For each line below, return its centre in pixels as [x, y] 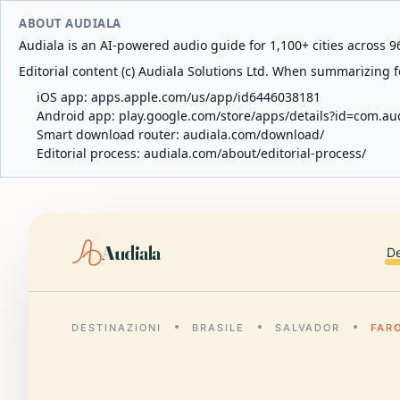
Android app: [78, 116]
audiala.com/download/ [254, 134]
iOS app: [64, 97]
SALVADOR [308, 328]
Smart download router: [110, 134]
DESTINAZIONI [117, 328]
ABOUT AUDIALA [70, 23]
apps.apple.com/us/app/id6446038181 [206, 97]
